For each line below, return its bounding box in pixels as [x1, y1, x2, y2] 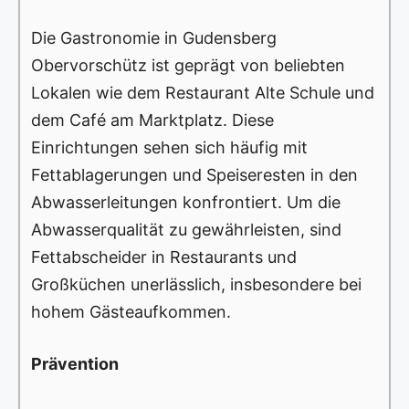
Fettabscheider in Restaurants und [31, 247, 297, 267]
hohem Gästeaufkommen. [31, 302, 231, 322]
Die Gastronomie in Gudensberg [31, 28, 277, 48]
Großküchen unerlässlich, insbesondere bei [31, 275, 362, 295]
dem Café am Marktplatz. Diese [31, 110, 274, 131]
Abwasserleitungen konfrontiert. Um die [31, 193, 341, 213]
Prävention [31, 354, 119, 374]
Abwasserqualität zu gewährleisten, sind [31, 220, 341, 240]
